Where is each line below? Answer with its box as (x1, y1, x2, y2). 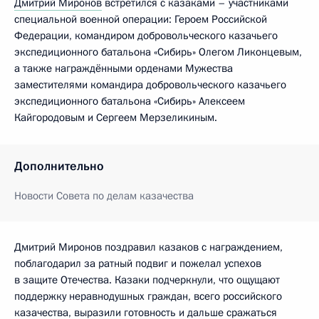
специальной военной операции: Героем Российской (14, 11, 267, 26)
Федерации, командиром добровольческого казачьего (14, 28, 278, 43)
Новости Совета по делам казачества (14, 188, 194, 203)
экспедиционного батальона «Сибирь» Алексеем (14, 93, 245, 108)
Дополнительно (14, 157, 104, 174)
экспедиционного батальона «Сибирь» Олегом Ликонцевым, (14, 44, 302, 59)
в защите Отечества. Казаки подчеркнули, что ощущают (14, 272, 280, 287)
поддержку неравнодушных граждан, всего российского (14, 288, 282, 303)
